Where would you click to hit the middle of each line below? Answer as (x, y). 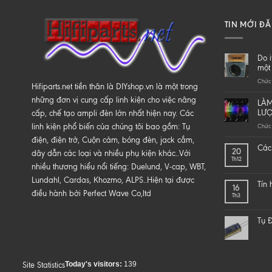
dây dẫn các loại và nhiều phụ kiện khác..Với (111, 154)
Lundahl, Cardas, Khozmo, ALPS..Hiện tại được (113, 180)
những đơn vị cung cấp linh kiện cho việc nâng (114, 100)
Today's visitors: (94, 264)
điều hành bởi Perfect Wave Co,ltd (91, 194)
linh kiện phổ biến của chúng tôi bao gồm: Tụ (111, 127)
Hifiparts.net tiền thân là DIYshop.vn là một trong (115, 87)
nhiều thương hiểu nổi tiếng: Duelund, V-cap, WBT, (119, 167)
